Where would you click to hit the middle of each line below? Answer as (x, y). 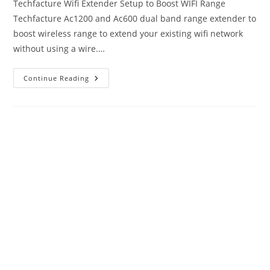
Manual (106, 120)
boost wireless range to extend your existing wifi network (128, 33)
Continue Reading (57, 78)
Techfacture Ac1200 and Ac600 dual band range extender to (135, 18)
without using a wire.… (59, 49)
